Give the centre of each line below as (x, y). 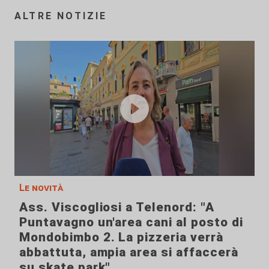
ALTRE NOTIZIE (61, 16)
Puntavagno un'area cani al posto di (131, 222)
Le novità (41, 188)
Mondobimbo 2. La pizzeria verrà (121, 237)
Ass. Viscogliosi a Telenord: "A (117, 207)
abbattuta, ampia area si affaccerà (129, 252)
